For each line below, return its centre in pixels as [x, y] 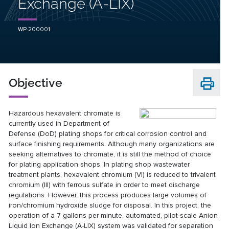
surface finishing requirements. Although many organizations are [112, 144]
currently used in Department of [59, 123]
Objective [36, 82]
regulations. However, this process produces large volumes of [108, 195]
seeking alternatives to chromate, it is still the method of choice [110, 154]
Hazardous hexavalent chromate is [65, 113]
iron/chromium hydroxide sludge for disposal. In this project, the [110, 205]
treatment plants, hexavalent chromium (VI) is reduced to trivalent [112, 174]
